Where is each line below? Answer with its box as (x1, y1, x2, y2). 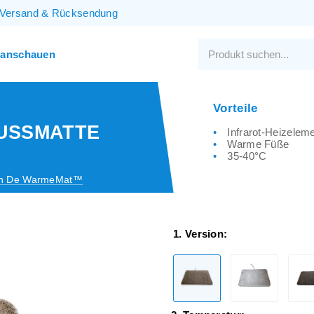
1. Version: (173, 228, 228, 240)
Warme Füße (227, 137, 289, 150)
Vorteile (213, 102, 258, 114)
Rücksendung (51, 7, 118, 19)
